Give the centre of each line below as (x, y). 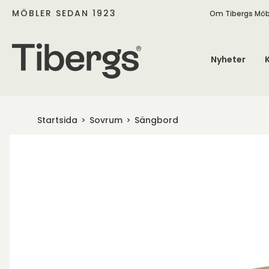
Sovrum (106, 120)
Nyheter (228, 59)
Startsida (57, 120)
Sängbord (156, 120)
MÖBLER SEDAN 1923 (64, 13)
